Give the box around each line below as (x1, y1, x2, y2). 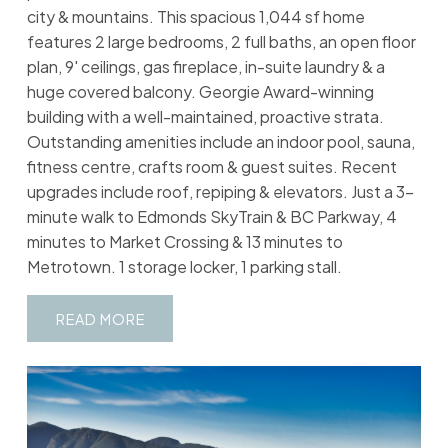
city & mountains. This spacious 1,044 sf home (26, 6, 365, 28)
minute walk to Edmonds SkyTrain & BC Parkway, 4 (26, 206, 397, 228)
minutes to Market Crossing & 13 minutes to (26, 231, 343, 253)
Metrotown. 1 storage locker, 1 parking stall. (26, 256, 342, 278)
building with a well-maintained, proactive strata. (26, 106, 384, 128)
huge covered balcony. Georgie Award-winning (26, 81, 374, 103)
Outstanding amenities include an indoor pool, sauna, (26, 131, 415, 153)
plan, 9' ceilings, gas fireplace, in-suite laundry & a (26, 56, 385, 78)
